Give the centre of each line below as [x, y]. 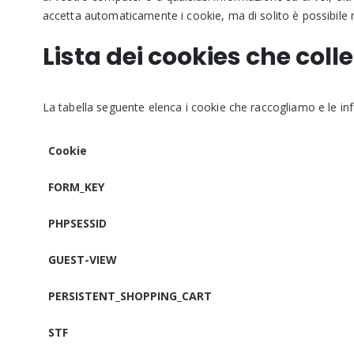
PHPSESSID [77, 223]
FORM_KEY [76, 186]
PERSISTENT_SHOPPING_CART [130, 296]
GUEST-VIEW [82, 259]
